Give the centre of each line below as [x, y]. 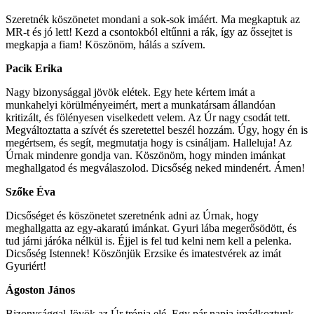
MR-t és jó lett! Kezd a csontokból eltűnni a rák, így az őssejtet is [149, 32]
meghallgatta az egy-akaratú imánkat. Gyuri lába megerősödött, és [151, 228]
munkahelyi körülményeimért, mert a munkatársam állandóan [141, 104]
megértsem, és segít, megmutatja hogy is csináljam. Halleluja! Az [149, 142]
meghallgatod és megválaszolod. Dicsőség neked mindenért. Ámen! [155, 168]
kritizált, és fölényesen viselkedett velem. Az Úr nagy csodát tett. [148, 117]
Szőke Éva [30, 191]
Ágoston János [40, 289]
